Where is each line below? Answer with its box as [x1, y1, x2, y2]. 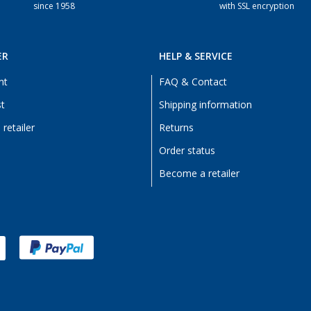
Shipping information [159, 99, 252, 110]
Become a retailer [159, 168, 239, 179]
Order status [159, 145, 215, 156]
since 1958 [33, 1, 75, 11]
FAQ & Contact [159, 76, 227, 87]
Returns [159, 122, 194, 133]
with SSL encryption [219, 1, 295, 11]
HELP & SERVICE [159, 51, 233, 62]
